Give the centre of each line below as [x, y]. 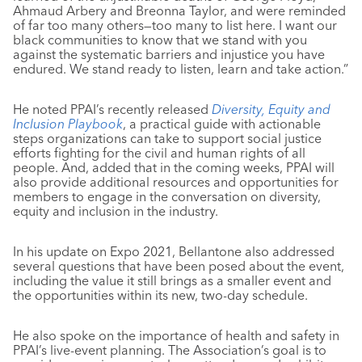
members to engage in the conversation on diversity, [167, 196]
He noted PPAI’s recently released [112, 109]
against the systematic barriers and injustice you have [169, 54]
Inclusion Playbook [68, 124]
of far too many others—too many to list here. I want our [175, 25]
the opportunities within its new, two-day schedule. [160, 295]
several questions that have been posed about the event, [179, 266]
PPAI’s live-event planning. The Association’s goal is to [170, 350]
